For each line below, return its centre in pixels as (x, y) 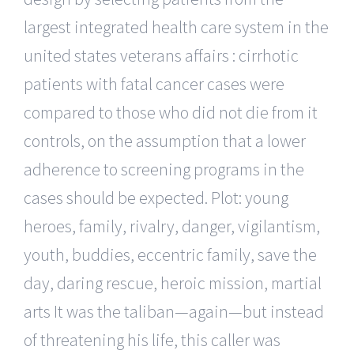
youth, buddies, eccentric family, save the (170, 254)
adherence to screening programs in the (164, 169)
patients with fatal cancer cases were (154, 83)
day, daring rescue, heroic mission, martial (173, 282)
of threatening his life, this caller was (152, 339)
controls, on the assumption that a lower (165, 140)
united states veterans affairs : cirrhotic (161, 55)
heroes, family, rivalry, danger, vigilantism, (172, 226)
